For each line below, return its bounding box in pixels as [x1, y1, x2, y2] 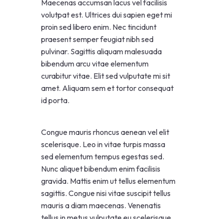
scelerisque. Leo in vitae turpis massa [41, 139, 165, 149]
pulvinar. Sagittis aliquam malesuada [41, 46, 162, 56]
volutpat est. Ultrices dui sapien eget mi [41, 9, 172, 20]
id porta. [41, 95, 69, 105]
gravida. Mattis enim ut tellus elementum [41, 175, 175, 186]
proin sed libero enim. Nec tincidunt [41, 22, 156, 32]
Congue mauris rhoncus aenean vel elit [41, 127, 169, 137]
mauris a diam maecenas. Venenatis [41, 200, 161, 210]
